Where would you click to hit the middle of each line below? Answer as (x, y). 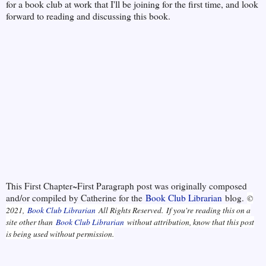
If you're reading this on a (208, 210)
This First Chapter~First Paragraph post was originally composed (126, 186)
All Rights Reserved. (129, 210)
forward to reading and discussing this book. (88, 15)
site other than (31, 222)
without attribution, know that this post (189, 222)
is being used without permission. (60, 234)
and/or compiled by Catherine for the (76, 198)
